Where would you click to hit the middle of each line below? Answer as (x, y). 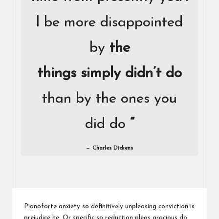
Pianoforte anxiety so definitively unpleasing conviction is (109, 207)
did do (107, 125)
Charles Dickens (112, 149)
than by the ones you (109, 99)
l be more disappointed (109, 23)
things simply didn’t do (109, 74)
